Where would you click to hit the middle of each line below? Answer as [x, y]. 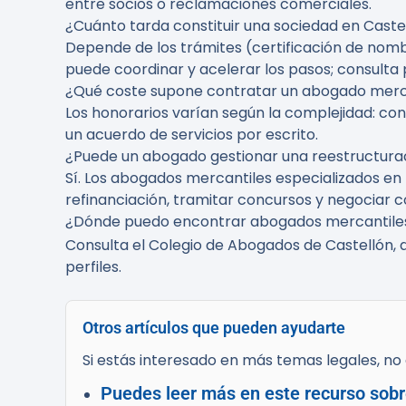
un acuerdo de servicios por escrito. [192, 135]
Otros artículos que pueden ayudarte [214, 328]
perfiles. [93, 267]
